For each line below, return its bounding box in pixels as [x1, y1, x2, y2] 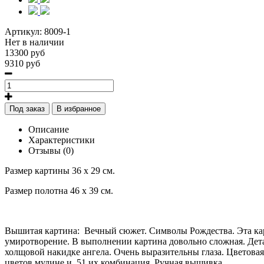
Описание [28, 124, 69, 135]
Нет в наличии [5, 37, 64, 48]
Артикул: [5, 27, 44, 37]
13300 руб [5, 48, 45, 58]
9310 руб [5, 58, 40, 69]
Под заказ [9, 104, 45, 114]
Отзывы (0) [28, 146, 74, 156]
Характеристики [28, 135, 95, 146]
